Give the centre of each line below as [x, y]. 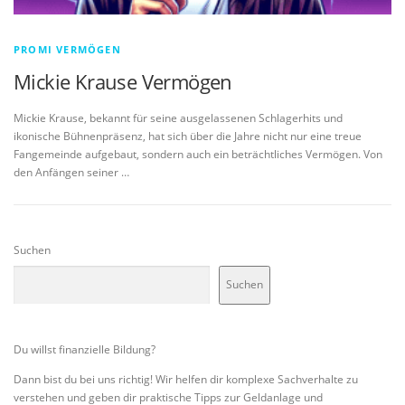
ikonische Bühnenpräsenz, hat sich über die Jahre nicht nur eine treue [188, 136]
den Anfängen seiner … [71, 172]
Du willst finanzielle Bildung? [85, 349]
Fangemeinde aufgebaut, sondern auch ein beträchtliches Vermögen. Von [198, 154]
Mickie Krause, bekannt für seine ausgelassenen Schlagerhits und [178, 118]
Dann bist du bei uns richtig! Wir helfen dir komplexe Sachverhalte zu [186, 379]
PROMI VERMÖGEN [67, 50]
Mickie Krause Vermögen [123, 82]
